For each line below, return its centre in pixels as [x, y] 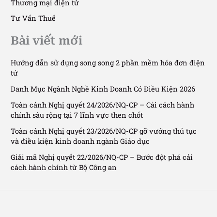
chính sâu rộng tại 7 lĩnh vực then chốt [77, 115]
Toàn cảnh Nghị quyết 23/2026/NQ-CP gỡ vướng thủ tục [104, 131]
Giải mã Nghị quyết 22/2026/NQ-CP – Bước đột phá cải [102, 157]
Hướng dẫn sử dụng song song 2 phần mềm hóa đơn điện [108, 62]
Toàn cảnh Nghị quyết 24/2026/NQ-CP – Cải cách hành [103, 105]
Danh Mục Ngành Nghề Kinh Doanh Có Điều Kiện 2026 [103, 89]
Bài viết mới [47, 40]
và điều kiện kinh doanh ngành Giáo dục [80, 141]
